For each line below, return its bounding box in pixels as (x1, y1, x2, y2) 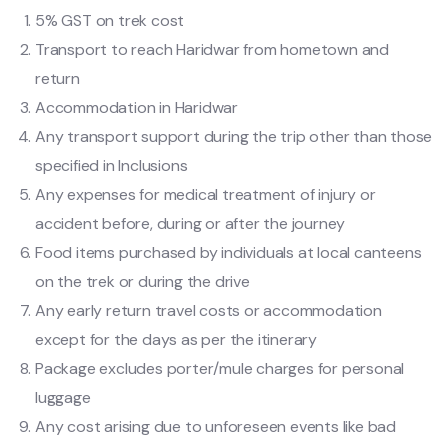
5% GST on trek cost (35, 9, 185, 31)
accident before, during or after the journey (35, 212, 346, 234)
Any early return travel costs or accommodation (35, 299, 382, 321)
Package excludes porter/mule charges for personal (35, 357, 405, 379)
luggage (35, 386, 91, 408)
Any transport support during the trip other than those (35, 125, 433, 147)
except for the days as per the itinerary (35, 328, 318, 350)
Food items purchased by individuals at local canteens (35, 241, 422, 263)
